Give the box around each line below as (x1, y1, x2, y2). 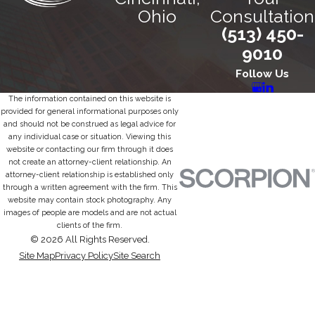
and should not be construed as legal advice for (4, 120, 176, 129)
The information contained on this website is (8, 94, 171, 104)
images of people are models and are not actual (3, 208, 176, 218)
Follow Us (236, 67, 290, 81)
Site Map (19, 250, 55, 262)
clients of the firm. (57, 221, 122, 231)
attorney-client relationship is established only (6, 170, 174, 180)
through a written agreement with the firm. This (2, 183, 177, 193)
